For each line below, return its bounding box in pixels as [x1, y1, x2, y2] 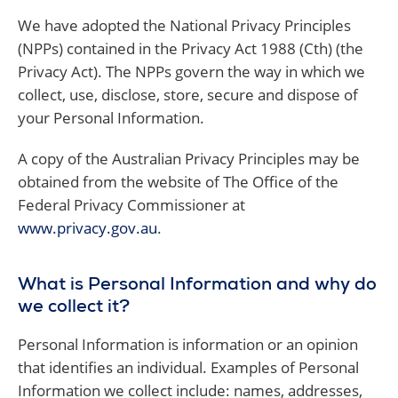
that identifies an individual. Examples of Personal [18, 357, 359, 378]
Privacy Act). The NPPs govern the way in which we [18, 61, 365, 82]
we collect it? [18, 299, 130, 317]
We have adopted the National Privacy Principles [18, 15, 351, 36]
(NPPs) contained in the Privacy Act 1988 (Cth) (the [18, 38, 363, 59]
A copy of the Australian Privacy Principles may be [18, 148, 360, 169]
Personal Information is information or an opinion [18, 334, 358, 354]
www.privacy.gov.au [18, 218, 157, 238]
